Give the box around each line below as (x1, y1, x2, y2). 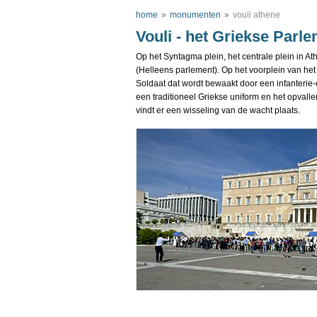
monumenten (170, 10, 221, 20)
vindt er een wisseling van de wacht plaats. (136, 105, 300, 115)
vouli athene (233, 10, 280, 20)
